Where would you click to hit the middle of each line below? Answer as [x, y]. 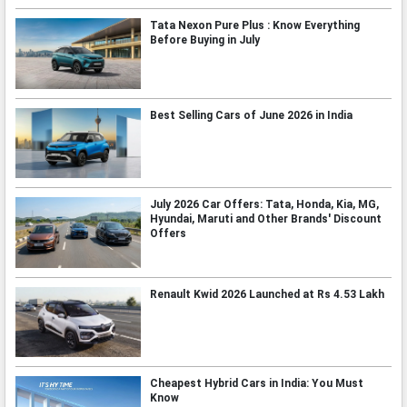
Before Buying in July [204, 40]
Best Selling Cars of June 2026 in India [251, 115]
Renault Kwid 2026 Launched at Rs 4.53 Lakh [267, 294]
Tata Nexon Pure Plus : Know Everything [254, 26]
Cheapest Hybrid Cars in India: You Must [256, 384]
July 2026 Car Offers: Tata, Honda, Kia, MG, [264, 205]
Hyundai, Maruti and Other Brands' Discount [265, 219]
